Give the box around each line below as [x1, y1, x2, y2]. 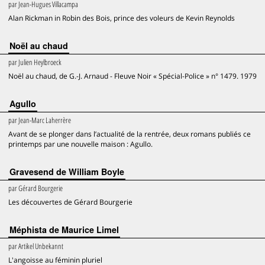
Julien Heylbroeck [18, 57, 62, 67]
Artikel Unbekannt [18, 241, 63, 251]
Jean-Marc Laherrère [18, 115, 71, 125]
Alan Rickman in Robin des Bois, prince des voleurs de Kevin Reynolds [8, 13, 235, 23]
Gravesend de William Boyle [9, 166, 124, 177]
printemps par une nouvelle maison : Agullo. [8, 139, 153, 149]
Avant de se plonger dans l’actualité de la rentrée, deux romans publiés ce [8, 129, 251, 139]
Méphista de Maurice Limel [9, 224, 119, 235]
